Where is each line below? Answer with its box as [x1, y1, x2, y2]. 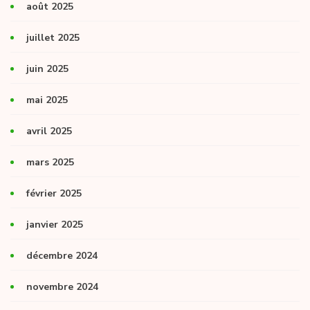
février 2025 [26, 186, 82, 200]
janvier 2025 [26, 217, 83, 231]
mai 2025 [26, 93, 68, 107]
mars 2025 [26, 155, 74, 169]
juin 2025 [26, 62, 69, 75]
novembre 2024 [26, 280, 98, 293]
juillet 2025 [26, 30, 80, 44]
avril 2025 [26, 124, 72, 138]
